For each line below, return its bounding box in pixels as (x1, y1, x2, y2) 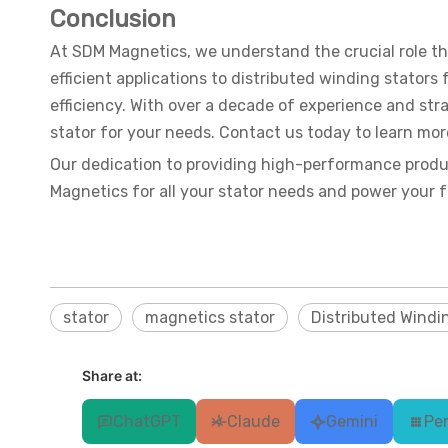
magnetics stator (145, 308, 275, 328)
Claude (227, 412, 280, 432)
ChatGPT (113, 412, 181, 432)
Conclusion (50, 5, 176, 34)
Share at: (82, 367, 142, 385)
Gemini (326, 412, 378, 432)
